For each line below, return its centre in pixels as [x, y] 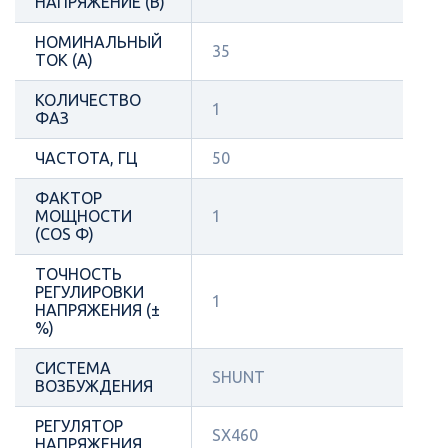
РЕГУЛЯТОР [79, 425]
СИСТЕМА [73, 367]
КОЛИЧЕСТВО [88, 99]
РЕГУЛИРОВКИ [89, 291]
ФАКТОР [68, 197]
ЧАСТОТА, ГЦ [86, 157]
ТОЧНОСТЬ [78, 273]
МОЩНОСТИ [83, 215]
